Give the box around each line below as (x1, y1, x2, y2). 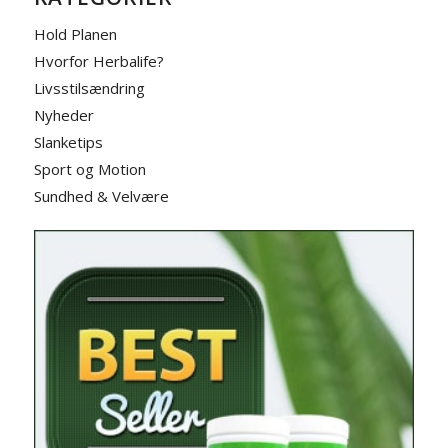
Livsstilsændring (33, 77, 145, 98)
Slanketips (33, 131, 103, 152)
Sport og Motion (33, 158, 146, 179)
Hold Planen (33, 23, 117, 44)
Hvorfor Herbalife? (33, 50, 164, 71)
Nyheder (33, 104, 94, 125)
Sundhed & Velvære (33, 185, 169, 206)
